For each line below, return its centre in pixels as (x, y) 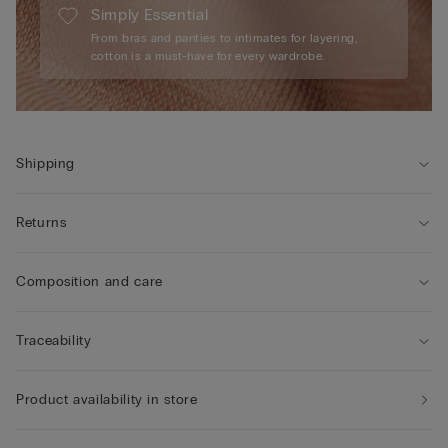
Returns (41, 223)
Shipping (46, 164)
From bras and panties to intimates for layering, (224, 38)
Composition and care (89, 282)
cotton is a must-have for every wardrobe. (208, 56)
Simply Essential (150, 15)
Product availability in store (107, 400)
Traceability (54, 341)
